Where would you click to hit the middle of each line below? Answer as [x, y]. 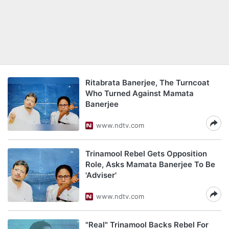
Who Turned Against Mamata [140, 93]
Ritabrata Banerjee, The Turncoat [147, 83]
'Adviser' [101, 175]
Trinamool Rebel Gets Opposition [146, 154]
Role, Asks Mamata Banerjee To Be [150, 164]
